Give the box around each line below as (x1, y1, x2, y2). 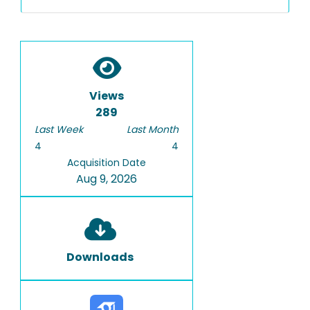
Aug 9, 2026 (76, 171, 137, 187)
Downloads (66, 249, 134, 265)
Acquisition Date (67, 156, 146, 170)
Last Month (127, 122, 179, 136)
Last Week (35, 122, 83, 136)
